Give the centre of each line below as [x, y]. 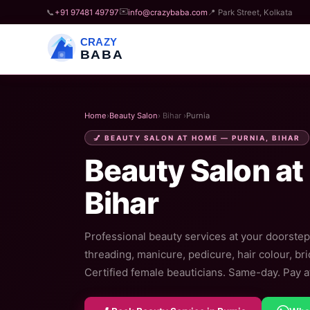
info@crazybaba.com [168, 12]
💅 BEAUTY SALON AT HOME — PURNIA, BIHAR [197, 138]
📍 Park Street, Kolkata [250, 12]
